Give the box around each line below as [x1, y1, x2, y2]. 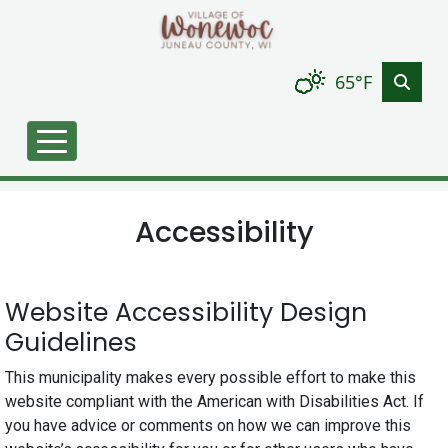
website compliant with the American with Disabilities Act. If [5, 392, 424, 411]
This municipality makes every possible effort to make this [5, 368, 416, 387]
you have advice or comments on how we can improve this [5, 416, 411, 435]
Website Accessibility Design [5, 295, 367, 330]
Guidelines [5, 325, 137, 360]
